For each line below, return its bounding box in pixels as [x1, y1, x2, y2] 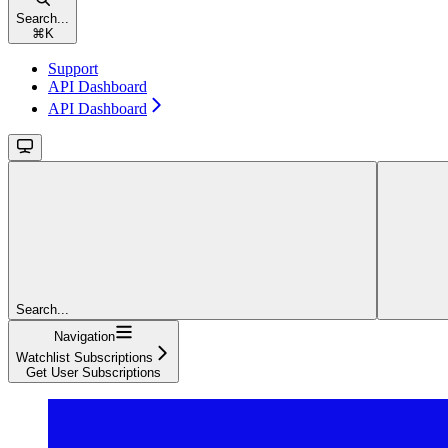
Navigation [54, 328, 115, 344]
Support [48, 59, 98, 77]
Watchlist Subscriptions [16, 349, 153, 365]
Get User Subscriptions [26, 364, 161, 380]
